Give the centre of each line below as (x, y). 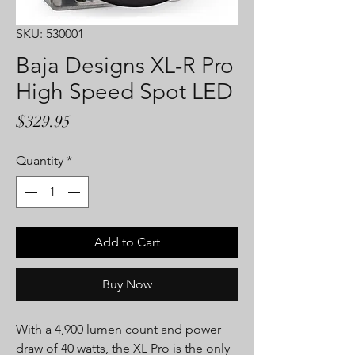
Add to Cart (127, 242)
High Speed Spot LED (124, 92)
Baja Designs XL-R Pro (125, 66)
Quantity (40, 161)
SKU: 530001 (50, 34)
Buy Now (127, 284)
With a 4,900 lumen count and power (118, 330)
